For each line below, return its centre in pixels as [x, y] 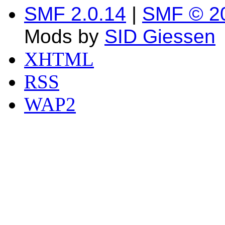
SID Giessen [160, 36]
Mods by [64, 36]
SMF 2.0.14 [75, 14]
